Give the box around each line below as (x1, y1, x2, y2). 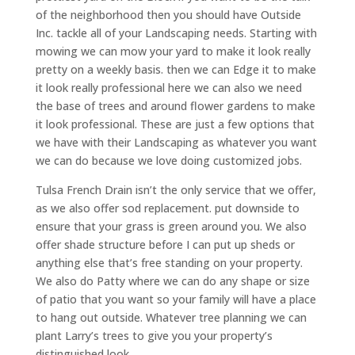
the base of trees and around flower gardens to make (35, 97, 315, 113)
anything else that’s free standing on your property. (35, 254, 303, 270)
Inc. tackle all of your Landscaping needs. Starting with (35, 25, 317, 40)
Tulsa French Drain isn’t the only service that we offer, (35, 181, 316, 197)
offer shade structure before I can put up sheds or (35, 236, 295, 252)
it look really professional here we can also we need (35, 79, 302, 95)
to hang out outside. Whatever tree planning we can (35, 309, 307, 325)
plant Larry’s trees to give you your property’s (35, 327, 273, 343)
